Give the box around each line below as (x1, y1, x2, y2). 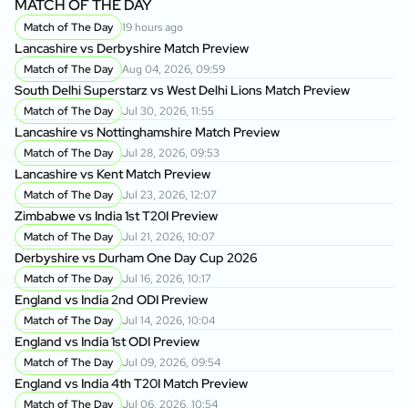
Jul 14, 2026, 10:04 (122, 313, 215, 329)
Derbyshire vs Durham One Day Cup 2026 (15, 250, 258, 267)
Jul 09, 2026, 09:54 (122, 355, 220, 371)
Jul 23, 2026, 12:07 (122, 188, 217, 203)
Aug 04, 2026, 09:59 (122, 62, 225, 77)
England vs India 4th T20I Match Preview (15, 375, 248, 393)
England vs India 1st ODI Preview (15, 333, 199, 351)
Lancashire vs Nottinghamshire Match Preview (15, 124, 280, 141)
